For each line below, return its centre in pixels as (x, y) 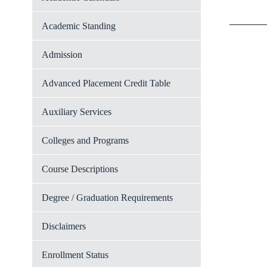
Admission (62, 55)
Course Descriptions (80, 169)
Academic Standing (79, 26)
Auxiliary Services (77, 112)
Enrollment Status (75, 255)
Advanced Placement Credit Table (106, 83)
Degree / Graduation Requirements (107, 198)
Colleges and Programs (85, 140)
